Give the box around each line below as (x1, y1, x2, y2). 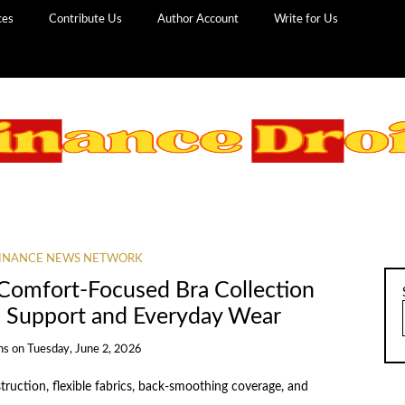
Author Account (157, 13, 240, 25)
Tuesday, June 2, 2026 (27, 343, 142, 355)
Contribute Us (49, 13, 123, 25)
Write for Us (274, 13, 339, 25)
